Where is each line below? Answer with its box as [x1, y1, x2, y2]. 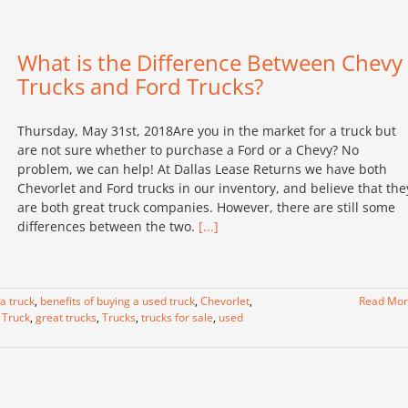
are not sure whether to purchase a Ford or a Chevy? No [17, 141, 359, 158]
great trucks [36, 310, 97, 325]
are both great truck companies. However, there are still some [17, 199, 395, 216]
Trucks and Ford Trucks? [17, 71, 263, 101]
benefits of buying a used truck [40, 293, 195, 309]
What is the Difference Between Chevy [17, 47, 403, 77]
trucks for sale [141, 310, 213, 325]
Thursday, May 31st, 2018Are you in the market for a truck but [17, 122, 396, 139]
